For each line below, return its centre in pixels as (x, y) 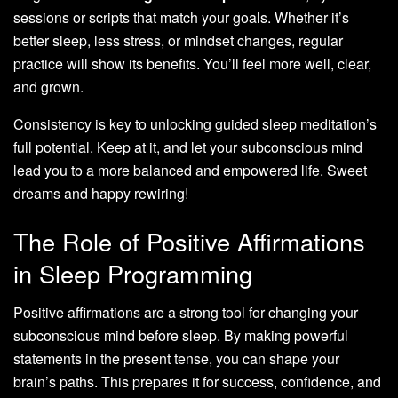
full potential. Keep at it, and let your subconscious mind (188, 147)
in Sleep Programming (133, 273)
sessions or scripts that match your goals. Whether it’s (181, 18)
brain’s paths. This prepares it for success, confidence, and (197, 382)
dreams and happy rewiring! (101, 194)
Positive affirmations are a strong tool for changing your (186, 313)
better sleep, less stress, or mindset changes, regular (178, 41)
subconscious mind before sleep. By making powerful (181, 336)
